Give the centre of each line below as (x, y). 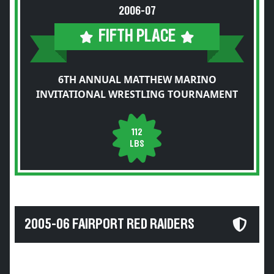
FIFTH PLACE (137, 36)
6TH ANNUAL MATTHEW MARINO (137, 80)
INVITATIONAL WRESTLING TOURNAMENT (137, 94)
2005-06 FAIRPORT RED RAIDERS (109, 224)
